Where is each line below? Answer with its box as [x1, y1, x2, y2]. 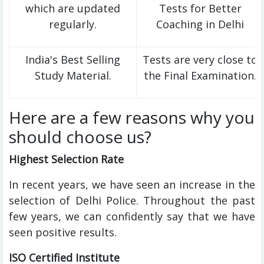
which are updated [25, 1, 120, 16]
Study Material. [34, 68, 111, 83]
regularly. [49, 17, 97, 32]
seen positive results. [9, 225, 117, 240]
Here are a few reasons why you [9, 106, 255, 129]
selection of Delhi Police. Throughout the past [9, 193, 255, 208]
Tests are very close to [143, 52, 258, 67]
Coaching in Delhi [156, 17, 244, 32]
